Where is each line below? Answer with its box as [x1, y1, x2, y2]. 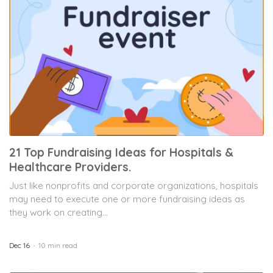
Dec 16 [9, 240, 30, 250]
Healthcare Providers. [9, 159, 131, 174]
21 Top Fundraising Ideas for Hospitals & [9, 144, 233, 160]
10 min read [38, 240, 77, 250]
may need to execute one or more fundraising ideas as [9, 193, 245, 205]
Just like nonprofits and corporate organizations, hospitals [9, 179, 258, 191]
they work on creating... [9, 206, 108, 218]
